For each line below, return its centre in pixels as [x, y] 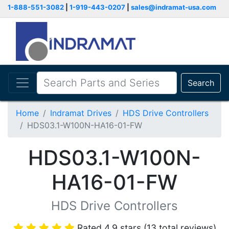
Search [201, 83]
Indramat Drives [81, 113]
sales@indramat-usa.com [174, 7]
